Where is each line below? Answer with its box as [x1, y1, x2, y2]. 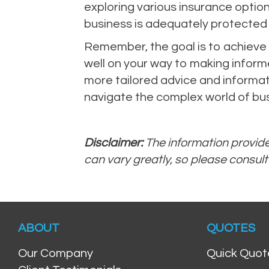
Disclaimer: [83, 136, 143, 149]
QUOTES [206, 222, 255, 234]
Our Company [18, 247, 93, 259]
